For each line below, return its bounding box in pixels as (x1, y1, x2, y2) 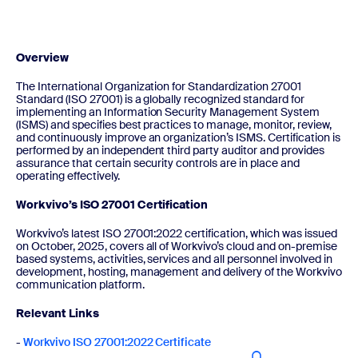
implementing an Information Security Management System (16, 104, 320, 119)
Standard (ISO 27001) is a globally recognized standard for (16, 91, 304, 106)
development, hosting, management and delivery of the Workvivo (16, 264, 342, 279)
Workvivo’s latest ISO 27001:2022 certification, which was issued (16, 225, 337, 241)
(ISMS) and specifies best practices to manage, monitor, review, (16, 117, 332, 132)
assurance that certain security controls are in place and (16, 155, 300, 170)
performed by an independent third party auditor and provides (16, 142, 324, 157)
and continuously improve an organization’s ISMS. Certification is (16, 129, 340, 145)
